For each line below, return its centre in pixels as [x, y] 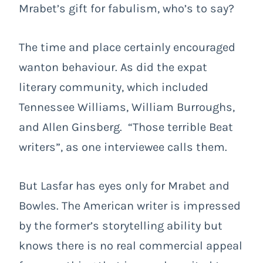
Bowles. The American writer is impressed [130, 205]
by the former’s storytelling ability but [121, 225]
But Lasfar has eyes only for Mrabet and [124, 186]
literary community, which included [114, 87]
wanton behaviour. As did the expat [113, 67]
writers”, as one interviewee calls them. [123, 147]
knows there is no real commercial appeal [131, 245]
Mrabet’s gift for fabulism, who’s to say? [127, 8]
